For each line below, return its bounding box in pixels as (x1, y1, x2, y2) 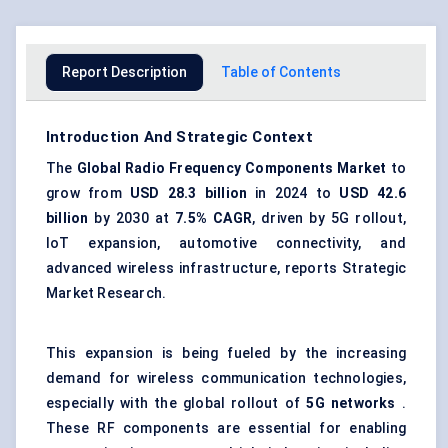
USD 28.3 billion (129, 185, 256, 202)
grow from (46, 185, 130, 202)
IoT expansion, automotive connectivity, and (46, 235, 406, 252)
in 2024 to (255, 185, 340, 202)
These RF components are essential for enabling (46, 420, 406, 437)
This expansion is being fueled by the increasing (46, 345, 406, 362)
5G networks (306, 395, 396, 412)
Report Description (62, 64, 187, 81)
